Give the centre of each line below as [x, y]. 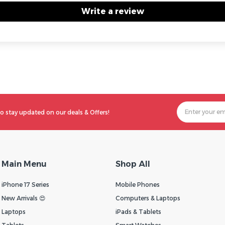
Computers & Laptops [148, 198]
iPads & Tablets [138, 211]
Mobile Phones [137, 184]
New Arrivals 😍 [23, 198]
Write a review [113, 11]
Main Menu [24, 164]
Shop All [133, 164]
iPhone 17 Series [25, 184]
